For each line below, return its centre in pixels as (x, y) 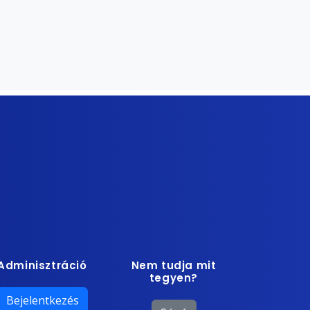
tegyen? (174, 277)
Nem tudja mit (174, 265)
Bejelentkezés (42, 301)
